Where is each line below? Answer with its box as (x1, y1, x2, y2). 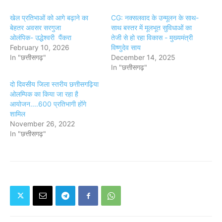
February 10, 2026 (10, 43, 69, 52)
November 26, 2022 (10, 119, 75, 128)
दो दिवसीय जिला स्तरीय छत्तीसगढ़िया (10, 80, 99, 89)
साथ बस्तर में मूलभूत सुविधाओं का (111, 23, 192, 32)
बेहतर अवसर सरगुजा (10, 23, 61, 32)
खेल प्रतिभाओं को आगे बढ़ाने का (10, 13, 88, 22)
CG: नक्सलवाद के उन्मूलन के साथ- (111, 13, 199, 22)
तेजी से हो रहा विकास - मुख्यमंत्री (111, 33, 193, 42)
